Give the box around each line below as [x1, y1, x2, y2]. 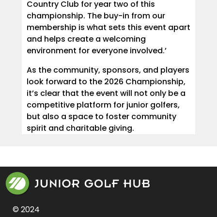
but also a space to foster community [26, 110, 176, 122]
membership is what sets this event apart [26, 21, 190, 33]
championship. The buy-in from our [26, 10, 165, 21]
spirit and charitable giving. [26, 122, 134, 134]
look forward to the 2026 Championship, [26, 76, 186, 87]
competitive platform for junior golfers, [26, 99, 180, 110]
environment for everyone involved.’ [26, 45, 167, 56]
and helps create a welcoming [26, 33, 146, 45]
